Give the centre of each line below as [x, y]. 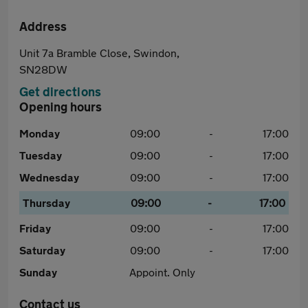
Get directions [60, 91]
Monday [40, 133]
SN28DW [43, 69]
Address [43, 26]
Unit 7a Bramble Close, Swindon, [99, 53]
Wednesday [49, 177]
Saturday [42, 250]
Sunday [38, 272]
